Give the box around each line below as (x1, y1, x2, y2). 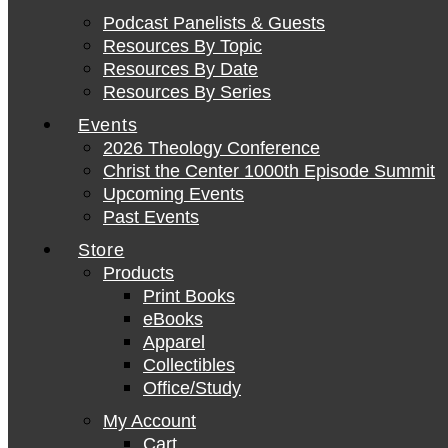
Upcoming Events (103, 184, 244, 204)
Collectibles (143, 355, 235, 375)
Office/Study (143, 378, 241, 398)
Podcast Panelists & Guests (103, 13, 325, 33)
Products (103, 263, 174, 283)
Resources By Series (103, 82, 271, 102)
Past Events (103, 207, 199, 227)
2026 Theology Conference (103, 138, 320, 158)
